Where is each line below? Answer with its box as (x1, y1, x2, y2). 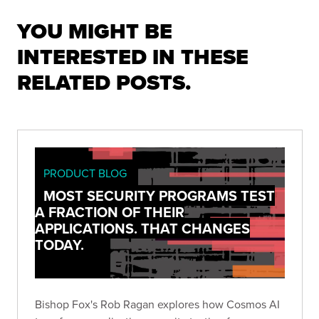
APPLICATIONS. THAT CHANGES (35, 218, 250, 239)
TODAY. (35, 234, 84, 255)
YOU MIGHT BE (17, 16, 172, 47)
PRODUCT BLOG (43, 165, 127, 181)
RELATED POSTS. (17, 67, 191, 98)
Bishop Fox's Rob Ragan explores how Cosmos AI (35, 296, 280, 313)
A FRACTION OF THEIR (35, 202, 184, 222)
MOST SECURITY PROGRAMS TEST (43, 185, 275, 206)
